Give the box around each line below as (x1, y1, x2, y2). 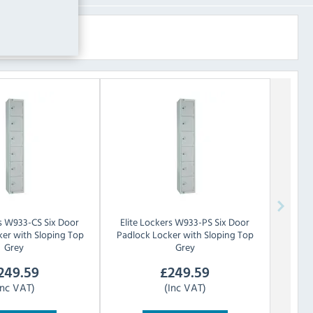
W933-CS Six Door (3, 214, 79, 230)
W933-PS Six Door (175, 214, 250, 230)
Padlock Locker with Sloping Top (116, 227, 254, 242)
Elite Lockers (120, 214, 173, 230)
